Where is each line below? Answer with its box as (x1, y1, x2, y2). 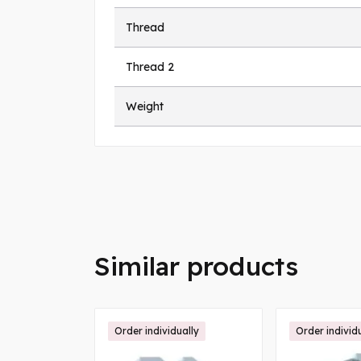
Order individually (114, 325, 199, 338)
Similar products (94, 250, 298, 283)
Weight (126, 99, 164, 114)
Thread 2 (126, 60, 174, 75)
